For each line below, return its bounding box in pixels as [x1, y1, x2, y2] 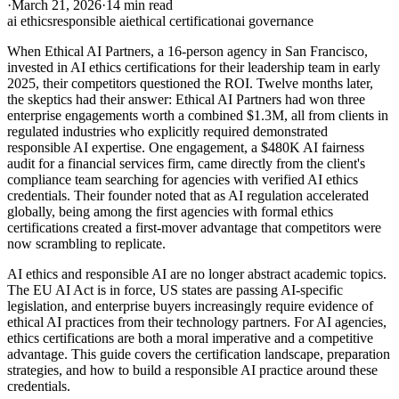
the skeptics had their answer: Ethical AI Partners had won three [7, 92, 365, 108]
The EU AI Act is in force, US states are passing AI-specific [7, 282, 343, 298]
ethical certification [129, 13, 235, 29]
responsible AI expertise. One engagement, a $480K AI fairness [7, 140, 364, 156]
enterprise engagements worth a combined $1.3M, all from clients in [7, 108, 388, 124]
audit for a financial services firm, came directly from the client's [7, 156, 365, 172]
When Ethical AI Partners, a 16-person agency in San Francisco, [7, 44, 368, 60]
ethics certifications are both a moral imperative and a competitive [7, 330, 373, 346]
